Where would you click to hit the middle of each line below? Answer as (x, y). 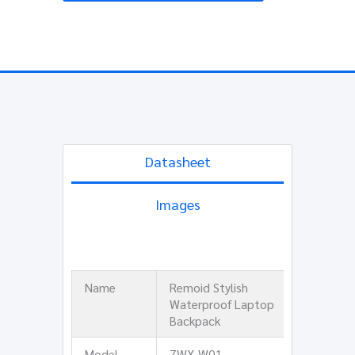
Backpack (195, 320)
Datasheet (177, 161)
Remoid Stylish (208, 287)
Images (177, 204)
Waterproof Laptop (221, 303)
